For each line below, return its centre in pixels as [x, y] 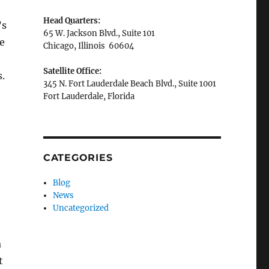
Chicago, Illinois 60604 [88, 46]
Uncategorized [81, 208]
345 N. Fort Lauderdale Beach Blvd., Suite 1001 [129, 84]
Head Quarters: [71, 21]
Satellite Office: [72, 71]
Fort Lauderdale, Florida [89, 96]
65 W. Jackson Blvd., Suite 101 [99, 33]
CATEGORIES [78, 158]
